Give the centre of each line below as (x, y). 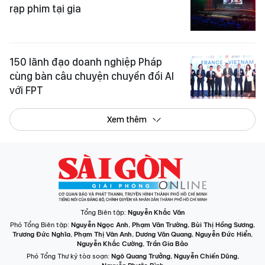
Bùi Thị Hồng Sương (222, 224)
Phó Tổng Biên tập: (41, 224)
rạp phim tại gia (45, 9)
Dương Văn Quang (164, 234)
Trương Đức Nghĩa (41, 234)
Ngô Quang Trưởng (140, 256)
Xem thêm (127, 119)
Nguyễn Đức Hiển (223, 234)
